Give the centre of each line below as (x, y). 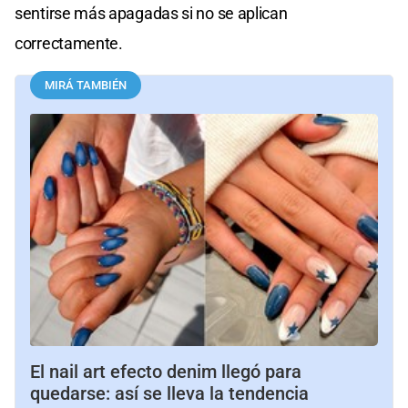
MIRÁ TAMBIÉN (86, 86)
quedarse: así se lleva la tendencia (169, 394)
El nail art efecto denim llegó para (166, 372)
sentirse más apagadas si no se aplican (151, 14)
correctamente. (69, 44)
